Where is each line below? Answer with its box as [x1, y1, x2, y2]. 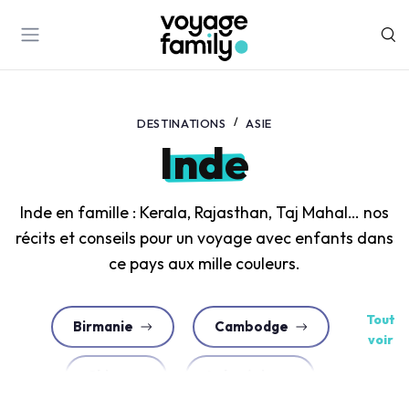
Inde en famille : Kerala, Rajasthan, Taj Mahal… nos [20, 202, 389, 223]
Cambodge [214, 318, 288, 335]
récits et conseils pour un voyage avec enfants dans [16, 227, 393, 248]
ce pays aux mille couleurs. [109, 253, 300, 274]
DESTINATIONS [137, 116, 226, 131]
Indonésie [207, 367, 274, 384]
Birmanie [72, 318, 133, 335]
